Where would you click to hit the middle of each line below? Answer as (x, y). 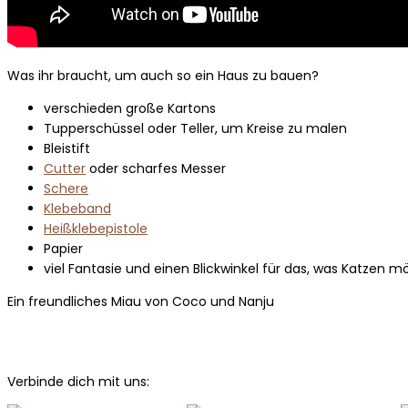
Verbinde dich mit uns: (78, 381)
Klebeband (77, 208)
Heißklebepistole (96, 228)
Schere (66, 188)
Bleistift (67, 148)
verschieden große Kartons (130, 108)
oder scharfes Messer (156, 168)
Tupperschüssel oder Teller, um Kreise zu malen (195, 128)
